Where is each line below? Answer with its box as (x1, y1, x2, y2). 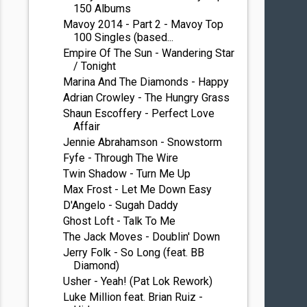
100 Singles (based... (73, 31, 174, 44)
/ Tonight (73, 60, 116, 73)
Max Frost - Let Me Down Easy (63, 183, 212, 196)
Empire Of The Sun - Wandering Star (63, 47, 235, 60)
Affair (73, 120, 101, 133)
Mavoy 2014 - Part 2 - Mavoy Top (63, 18, 224, 31)
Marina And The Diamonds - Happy (63, 75, 230, 88)
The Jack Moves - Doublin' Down (63, 230, 221, 243)
